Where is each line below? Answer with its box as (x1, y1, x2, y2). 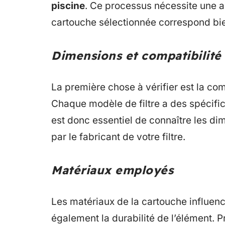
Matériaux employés (51, 163, 173, 177)
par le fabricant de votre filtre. (51, 131, 185, 143)
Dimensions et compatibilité (51, 48, 221, 63)
